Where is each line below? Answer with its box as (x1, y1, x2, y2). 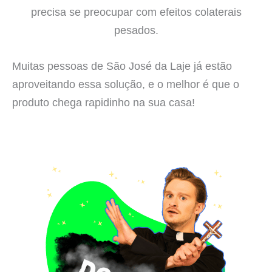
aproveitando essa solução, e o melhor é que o (12, 77, 239, 90)
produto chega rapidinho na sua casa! (12, 95, 195, 109)
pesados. (114, 23, 158, 36)
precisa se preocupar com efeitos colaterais (30, 5, 242, 18)
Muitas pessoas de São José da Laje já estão (12, 59, 232, 72)
